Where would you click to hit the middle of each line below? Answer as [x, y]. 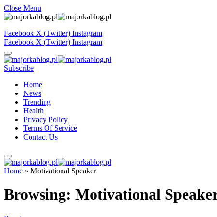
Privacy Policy [46, 119]
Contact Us [40, 137]
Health [33, 111]
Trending [37, 102]
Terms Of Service [50, 128]
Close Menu [23, 8]
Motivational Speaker [63, 171]
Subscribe [19, 68]
